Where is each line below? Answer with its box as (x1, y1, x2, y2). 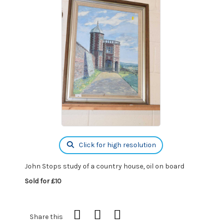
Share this (30, 213, 63, 221)
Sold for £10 (25, 177, 61, 185)
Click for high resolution (77, 141, 156, 149)
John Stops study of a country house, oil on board (25, 162, 184, 170)
